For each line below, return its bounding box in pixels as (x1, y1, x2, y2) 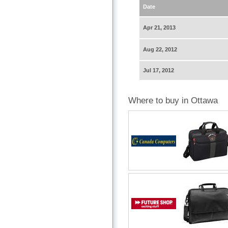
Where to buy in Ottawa (128, 96, 218, 106)
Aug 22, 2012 (143, 46, 177, 53)
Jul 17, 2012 (143, 67, 174, 74)
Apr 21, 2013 (143, 24, 176, 31)
